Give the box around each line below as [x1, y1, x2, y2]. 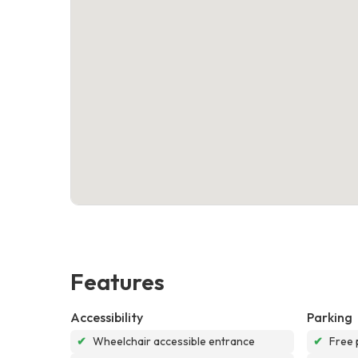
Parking [307, 308, 352, 325]
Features [70, 266, 165, 296]
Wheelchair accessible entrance [93, 333, 255, 348]
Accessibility [70, 308, 143, 325]
